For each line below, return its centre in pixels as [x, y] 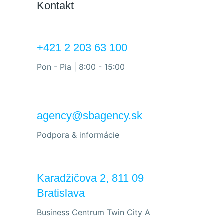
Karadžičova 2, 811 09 [90, 178]
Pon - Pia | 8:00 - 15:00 [81, 67]
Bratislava [61, 193]
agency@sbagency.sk [90, 115]
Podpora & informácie [78, 135]
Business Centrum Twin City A [94, 212]
